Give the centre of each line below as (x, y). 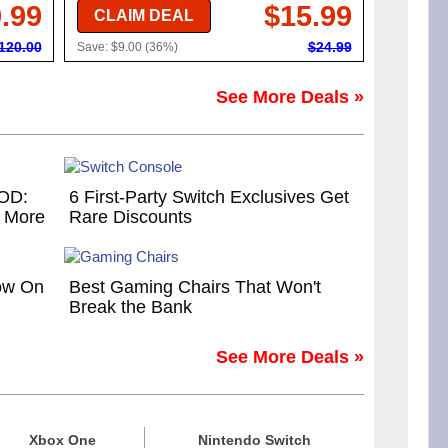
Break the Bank (130, 307)
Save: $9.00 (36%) (127, 47)
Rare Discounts (130, 217)
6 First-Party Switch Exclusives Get (209, 197)
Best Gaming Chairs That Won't (195, 287)
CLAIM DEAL (143, 16)
